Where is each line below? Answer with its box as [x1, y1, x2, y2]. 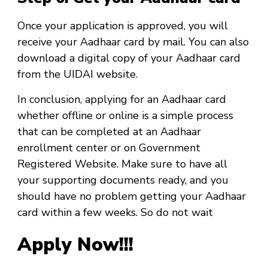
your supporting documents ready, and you [17, 173, 229, 188]
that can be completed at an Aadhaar [17, 124, 201, 139]
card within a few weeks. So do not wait [17, 205, 216, 220]
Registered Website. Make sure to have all [17, 157, 227, 172]
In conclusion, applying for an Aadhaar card [17, 92, 226, 107]
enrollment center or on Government [17, 141, 200, 156]
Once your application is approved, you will [17, 19, 228, 33]
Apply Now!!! [17, 232, 133, 258]
